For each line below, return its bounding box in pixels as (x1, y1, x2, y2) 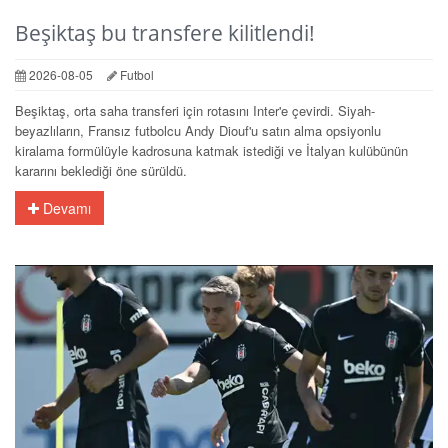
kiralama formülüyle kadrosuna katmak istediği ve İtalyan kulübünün (15, 140, 408, 160)
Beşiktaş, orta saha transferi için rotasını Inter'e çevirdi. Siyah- (15, 100, 375, 120)
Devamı (39, 197, 91, 218)
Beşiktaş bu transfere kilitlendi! (15, 18, 315, 47)
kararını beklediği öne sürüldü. (15, 160, 187, 180)
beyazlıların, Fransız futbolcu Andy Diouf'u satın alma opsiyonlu (15, 120, 381, 140)
